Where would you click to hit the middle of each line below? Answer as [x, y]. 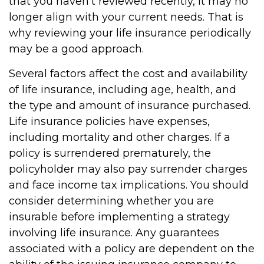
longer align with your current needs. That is [126, 17]
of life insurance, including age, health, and [123, 90]
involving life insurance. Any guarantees [114, 233]
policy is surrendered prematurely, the [110, 153]
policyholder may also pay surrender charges [128, 169]
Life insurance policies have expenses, [109, 121]
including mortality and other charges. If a [120, 137]
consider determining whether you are [111, 201]
